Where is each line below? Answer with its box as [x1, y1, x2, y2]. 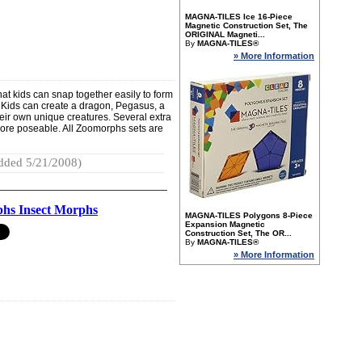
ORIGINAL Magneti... [185, 30, 265, 39]
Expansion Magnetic [185, 220, 265, 229]
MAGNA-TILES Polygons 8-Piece [185, 211, 313, 220]
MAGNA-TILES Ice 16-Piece [185, 12, 293, 21]
